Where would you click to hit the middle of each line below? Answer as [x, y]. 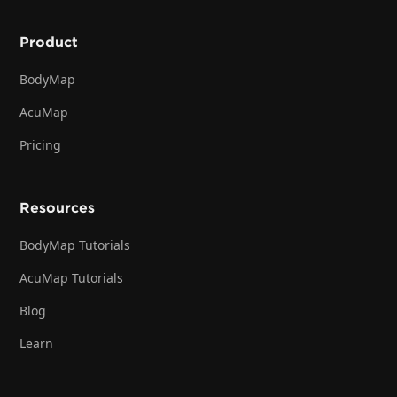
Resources [58, 207]
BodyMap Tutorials [75, 245]
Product [49, 41]
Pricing [41, 144]
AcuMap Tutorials [72, 277]
